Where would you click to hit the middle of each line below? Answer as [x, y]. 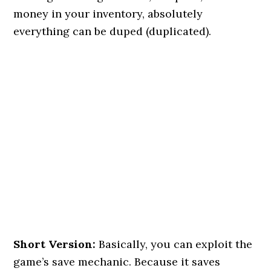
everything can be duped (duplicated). [113, 31]
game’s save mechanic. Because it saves [117, 262]
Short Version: [55, 244]
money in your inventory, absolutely [108, 14]
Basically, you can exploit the [174, 244]
